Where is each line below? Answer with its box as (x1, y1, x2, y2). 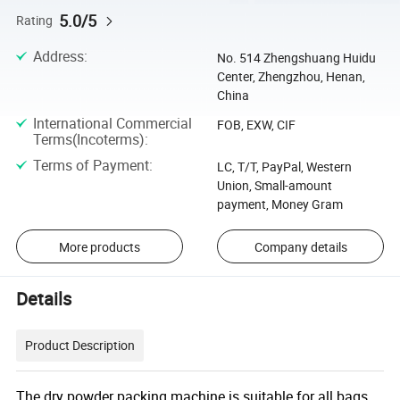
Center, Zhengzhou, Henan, (216, 68, 365, 86)
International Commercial (32, 112, 192, 133)
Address (32, 46, 84, 67)
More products (58, 237, 140, 255)
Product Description (25, 336, 136, 354)
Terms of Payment (32, 154, 149, 175)
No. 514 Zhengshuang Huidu (216, 49, 376, 67)
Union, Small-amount (216, 176, 332, 194)
